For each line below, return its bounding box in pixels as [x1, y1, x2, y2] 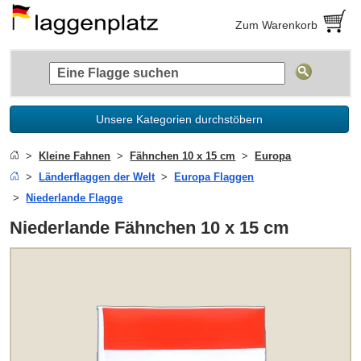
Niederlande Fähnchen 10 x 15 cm [10, 217, 290, 238]
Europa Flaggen [174, 170, 255, 183]
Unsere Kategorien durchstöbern [96, 112, 263, 126]
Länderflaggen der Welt [39, 170, 156, 183]
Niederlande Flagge [26, 191, 123, 204]
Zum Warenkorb [235, 18, 318, 31]
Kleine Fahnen [39, 149, 111, 162]
